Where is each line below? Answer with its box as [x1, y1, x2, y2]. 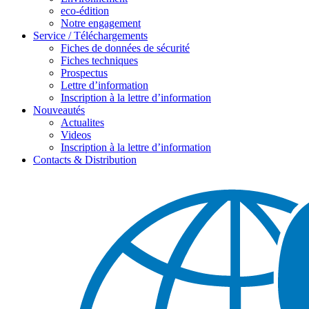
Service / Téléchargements [33, 30, 148, 41]
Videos [61, 129, 91, 141]
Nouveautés [33, 104, 85, 116]
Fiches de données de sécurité [61, 42, 190, 54]
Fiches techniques [61, 54, 138, 66]
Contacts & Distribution [33, 154, 137, 166]
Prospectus [61, 67, 108, 79]
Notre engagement [61, 17, 141, 29]
